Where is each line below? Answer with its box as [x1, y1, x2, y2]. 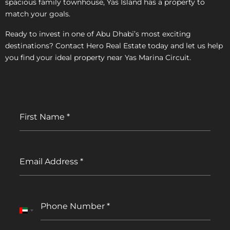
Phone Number [41, 201, 107, 211]
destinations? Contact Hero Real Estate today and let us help [5, 41, 223, 50]
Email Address [20, 156, 80, 166]
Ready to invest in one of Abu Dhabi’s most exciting [5, 29, 191, 39]
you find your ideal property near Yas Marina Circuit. [5, 52, 191, 62]
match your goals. [5, 9, 70, 18]
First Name [20, 111, 67, 122]
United [24, 208, 48, 218]
